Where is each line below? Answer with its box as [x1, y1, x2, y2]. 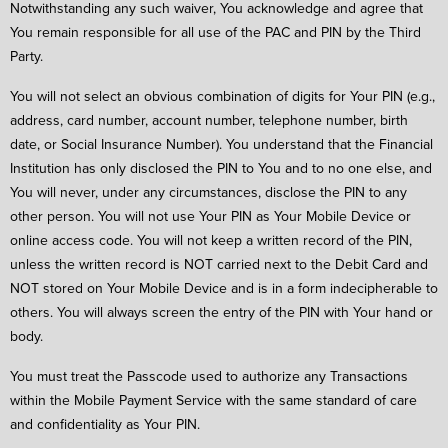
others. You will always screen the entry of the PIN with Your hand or [10, 302, 433, 323]
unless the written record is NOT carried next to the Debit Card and [10, 254, 428, 275]
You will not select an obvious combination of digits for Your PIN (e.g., [10, 86, 435, 107]
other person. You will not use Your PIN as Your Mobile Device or [10, 206, 411, 227]
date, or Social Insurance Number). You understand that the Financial [10, 134, 433, 155]
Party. [10, 46, 43, 67]
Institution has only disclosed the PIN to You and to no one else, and [10, 158, 432, 179]
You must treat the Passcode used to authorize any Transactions [10, 365, 408, 386]
